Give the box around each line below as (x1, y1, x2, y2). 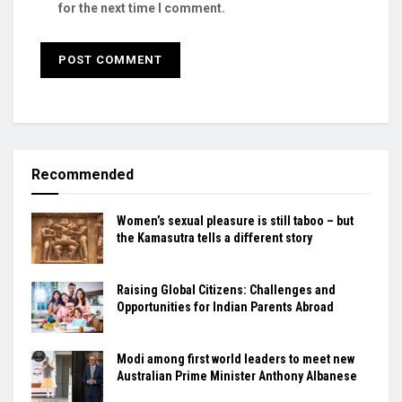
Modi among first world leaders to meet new (117, 351, 354, 366)
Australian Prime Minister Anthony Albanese (117, 368, 357, 383)
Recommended (31, 165, 134, 183)
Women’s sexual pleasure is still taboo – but (117, 213, 354, 228)
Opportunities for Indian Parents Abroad (117, 299, 334, 314)
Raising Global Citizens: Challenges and (117, 282, 336, 297)
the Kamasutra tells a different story (117, 230, 312, 245)
